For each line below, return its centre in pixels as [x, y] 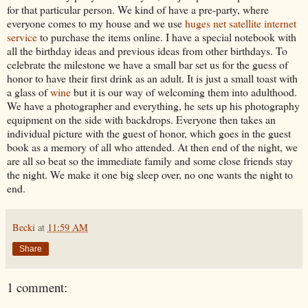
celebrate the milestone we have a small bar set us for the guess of [147, 64]
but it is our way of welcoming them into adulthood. [184, 91]
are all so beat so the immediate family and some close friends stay [150, 160]
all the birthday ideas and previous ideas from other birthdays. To [147, 50]
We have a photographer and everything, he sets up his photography [153, 105]
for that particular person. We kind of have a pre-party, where [138, 9]
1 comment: [37, 287]
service [22, 36]
